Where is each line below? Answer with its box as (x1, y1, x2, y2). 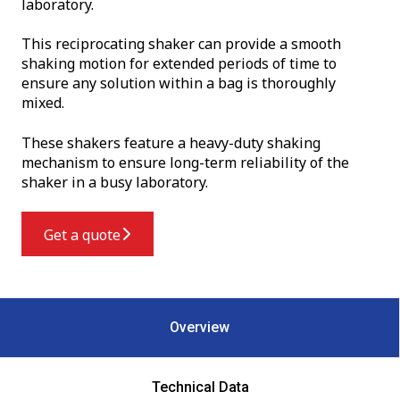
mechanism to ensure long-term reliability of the (21, 152, 349, 172)
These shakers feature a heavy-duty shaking (21, 132, 321, 153)
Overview (170, 318, 229, 336)
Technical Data (151, 378, 249, 396)
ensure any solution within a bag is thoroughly (21, 73, 336, 94)
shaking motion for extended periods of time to (21, 54, 337, 74)
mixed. (21, 93, 64, 113)
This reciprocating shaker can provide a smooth (21, 34, 341, 54)
